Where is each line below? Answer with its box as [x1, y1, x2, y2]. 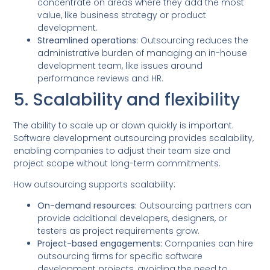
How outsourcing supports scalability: [13, 178, 176, 191]
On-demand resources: [37, 199, 137, 212]
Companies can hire [162, 237, 254, 250]
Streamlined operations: [37, 34, 139, 46]
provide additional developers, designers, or [37, 212, 228, 225]
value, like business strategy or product [37, 8, 207, 21]
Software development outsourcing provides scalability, [13, 131, 254, 144]
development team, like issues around [37, 59, 203, 72]
